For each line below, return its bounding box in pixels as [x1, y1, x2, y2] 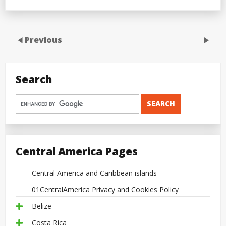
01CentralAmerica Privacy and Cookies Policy [32, 184, 179, 194]
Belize [32, 201, 51, 211]
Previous [25, 34, 62, 45]
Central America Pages [16, 144, 138, 158]
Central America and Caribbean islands [32, 167, 157, 178]
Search [16, 72, 52, 87]
